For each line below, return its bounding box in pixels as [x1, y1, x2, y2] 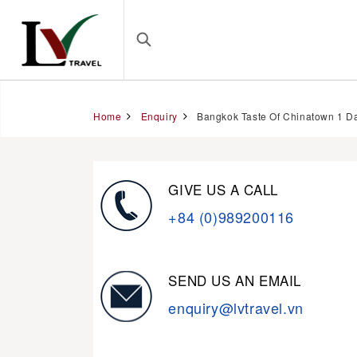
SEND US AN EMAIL [168, 270, 301, 290]
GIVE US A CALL [168, 179, 278, 199]
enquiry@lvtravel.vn [168, 297, 304, 318]
